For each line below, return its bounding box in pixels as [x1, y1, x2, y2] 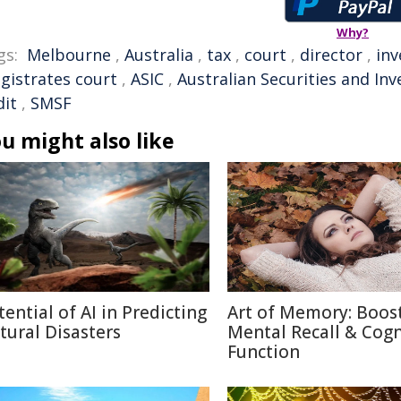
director [300, 44, 363, 65]
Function [227, 340, 300, 363]
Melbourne [27, 44, 111, 65]
